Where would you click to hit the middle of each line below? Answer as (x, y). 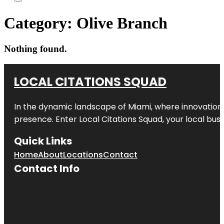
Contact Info (47, 168)
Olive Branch (122, 23)
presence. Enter (46, 119)
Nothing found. (35, 48)
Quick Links (43, 141)
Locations (83, 154)
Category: (40, 23)
